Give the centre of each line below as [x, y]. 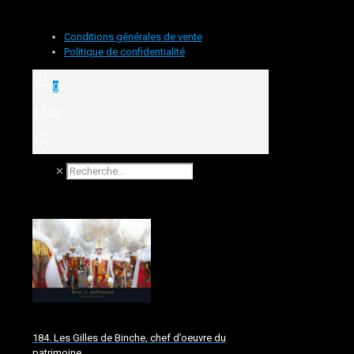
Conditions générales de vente [133, 37]
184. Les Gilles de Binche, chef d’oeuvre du [129, 338]
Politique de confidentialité [124, 52]
